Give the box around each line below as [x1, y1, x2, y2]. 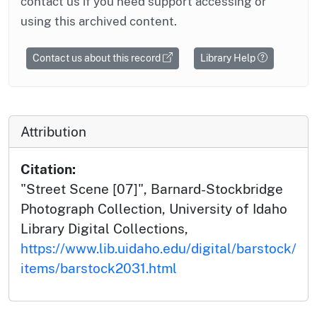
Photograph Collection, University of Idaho [21, 200, 287, 217]
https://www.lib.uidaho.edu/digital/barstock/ [21, 240, 296, 256]
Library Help [200, 52, 258, 64]
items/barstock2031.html [21, 260, 177, 276]
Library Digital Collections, [21, 220, 188, 236]
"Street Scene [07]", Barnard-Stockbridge [21, 180, 283, 197]
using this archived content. [21, 13, 177, 28]
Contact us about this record [33, 52, 163, 64]
